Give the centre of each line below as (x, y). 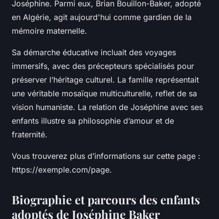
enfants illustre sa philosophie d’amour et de (93, 120)
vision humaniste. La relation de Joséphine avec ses (107, 107)
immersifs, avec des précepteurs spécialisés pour (103, 66)
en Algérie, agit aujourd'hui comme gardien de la (102, 17)
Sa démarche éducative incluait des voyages (94, 52)
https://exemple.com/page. (62, 169)
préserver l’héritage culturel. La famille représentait (105, 79)
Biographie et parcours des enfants (106, 199)
